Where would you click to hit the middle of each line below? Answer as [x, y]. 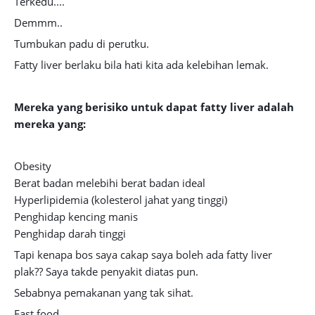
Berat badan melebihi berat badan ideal [110, 183]
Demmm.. [38, 22]
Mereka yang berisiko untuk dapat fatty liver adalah [154, 107]
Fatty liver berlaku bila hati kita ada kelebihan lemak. [141, 65]
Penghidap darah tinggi [70, 233]
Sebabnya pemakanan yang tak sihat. [104, 292]
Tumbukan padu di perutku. [82, 44]
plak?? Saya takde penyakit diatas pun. [106, 271]
